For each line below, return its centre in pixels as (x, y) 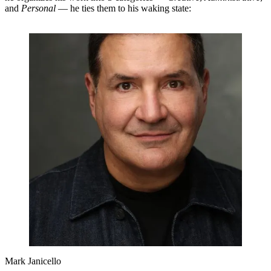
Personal (38, 8)
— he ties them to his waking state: (123, 8)
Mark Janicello (33, 261)
